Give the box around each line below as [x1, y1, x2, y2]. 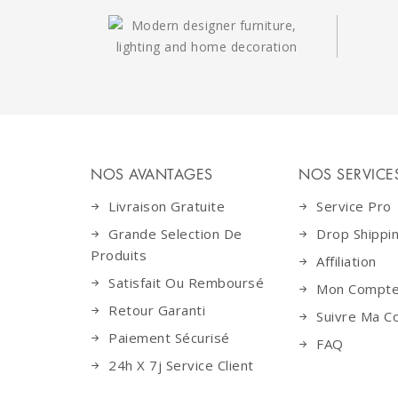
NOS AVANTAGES [91, 165, 213, 184]
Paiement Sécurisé [108, 329, 230, 346]
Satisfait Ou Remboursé [108, 274, 264, 291]
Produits [91, 246, 147, 264]
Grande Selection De [108, 225, 243, 243]
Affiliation [316, 252, 377, 270]
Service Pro [316, 197, 392, 215]
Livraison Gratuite [108, 197, 225, 215]
